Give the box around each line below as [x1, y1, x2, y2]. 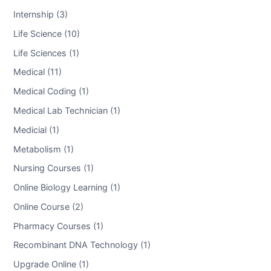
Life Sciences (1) [13, 47, 79, 58]
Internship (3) [13, 8, 68, 19]
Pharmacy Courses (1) [13, 220, 103, 231]
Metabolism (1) [13, 143, 74, 154]
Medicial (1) [13, 124, 59, 135]
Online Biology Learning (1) [13, 181, 120, 192]
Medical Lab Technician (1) [13, 105, 120, 116]
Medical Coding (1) [13, 85, 89, 96]
